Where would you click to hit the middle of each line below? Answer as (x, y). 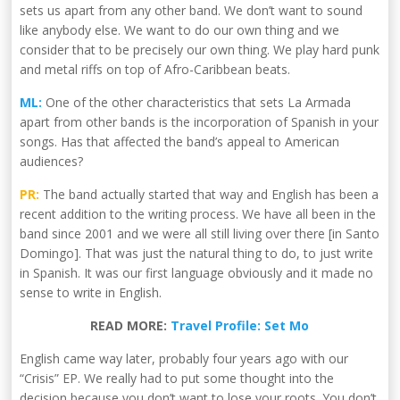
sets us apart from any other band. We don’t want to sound (192, 11)
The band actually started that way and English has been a (209, 195)
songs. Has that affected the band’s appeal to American (180, 142)
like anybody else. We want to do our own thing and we (180, 30)
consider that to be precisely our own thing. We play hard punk (200, 50)
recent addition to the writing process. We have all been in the (198, 214)
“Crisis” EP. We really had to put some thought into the (177, 379)
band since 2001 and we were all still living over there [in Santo (200, 234)
